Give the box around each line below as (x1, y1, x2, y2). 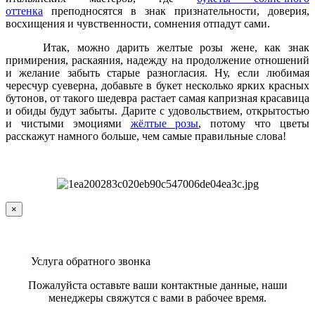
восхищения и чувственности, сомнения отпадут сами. (6, 17, 270, 30)
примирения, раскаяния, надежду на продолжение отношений (6, 53, 309, 66)
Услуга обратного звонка (28, 255, 150, 267)
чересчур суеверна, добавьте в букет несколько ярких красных (6, 79, 309, 91)
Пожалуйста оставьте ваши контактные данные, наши (27, 278, 288, 291)
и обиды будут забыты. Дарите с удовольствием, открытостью (6, 104, 309, 117)
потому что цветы (210, 117, 310, 129)
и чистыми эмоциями (6, 117, 131, 129)
